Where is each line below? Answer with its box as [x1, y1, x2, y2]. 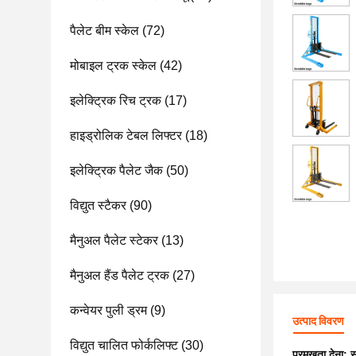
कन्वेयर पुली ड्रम [70, 304, 147, 317]
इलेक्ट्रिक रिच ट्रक [70, 94, 161, 107]
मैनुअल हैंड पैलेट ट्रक [70, 269, 169, 282]
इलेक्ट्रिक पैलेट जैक [70, 164, 163, 177]
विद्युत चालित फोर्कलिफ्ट [70, 339, 178, 352]
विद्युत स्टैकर [70, 199, 126, 212]
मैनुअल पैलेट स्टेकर [70, 234, 158, 247]
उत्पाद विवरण [292, 315, 344, 327]
